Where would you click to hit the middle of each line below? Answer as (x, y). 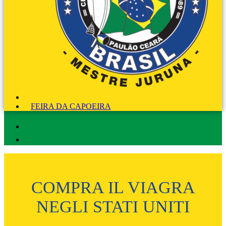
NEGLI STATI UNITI (113, 206)
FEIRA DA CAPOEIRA (71, 106)
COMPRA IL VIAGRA (113, 187)
